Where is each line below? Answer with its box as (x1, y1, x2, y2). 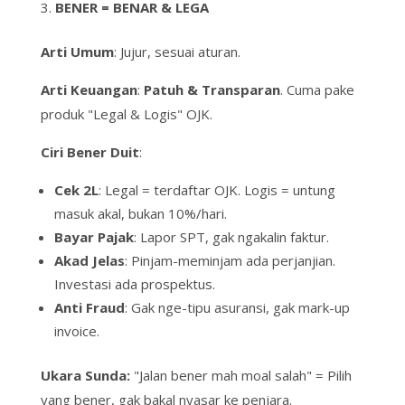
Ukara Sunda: (40, 366, 134, 385)
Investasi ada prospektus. (53, 275, 215, 294)
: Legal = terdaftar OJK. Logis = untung (98, 181, 335, 200)
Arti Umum (40, 42, 114, 61)
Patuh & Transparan (143, 80, 280, 99)
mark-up (297, 298, 350, 317)
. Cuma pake (279, 80, 354, 99)
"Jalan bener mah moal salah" (133, 366, 312, 385)
